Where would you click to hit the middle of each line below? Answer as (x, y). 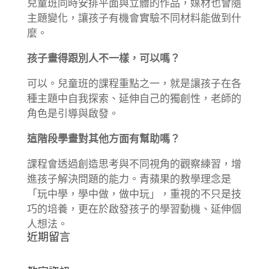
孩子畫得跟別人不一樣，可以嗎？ (103, 59)
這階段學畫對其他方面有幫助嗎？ (103, 139)
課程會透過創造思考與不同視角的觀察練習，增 (134, 164)
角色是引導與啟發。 (73, 114)
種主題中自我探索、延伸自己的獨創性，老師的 (134, 99)
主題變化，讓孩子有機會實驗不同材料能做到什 (134, 18)
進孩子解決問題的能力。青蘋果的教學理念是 (129, 179)
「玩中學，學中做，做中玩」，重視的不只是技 (134, 194)
